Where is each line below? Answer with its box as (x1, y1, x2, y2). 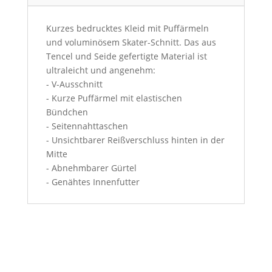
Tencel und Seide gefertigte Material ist (46, 50, 207, 63)
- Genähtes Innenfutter (46, 176, 140, 188)
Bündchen (46, 106, 88, 118)
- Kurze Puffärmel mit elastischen (46, 92, 182, 104)
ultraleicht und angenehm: (46, 64, 155, 76)
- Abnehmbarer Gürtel (46, 162, 137, 174)
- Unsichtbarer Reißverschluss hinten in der (46, 134, 225, 146)
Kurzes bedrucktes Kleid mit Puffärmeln (46, 22, 209, 35)
